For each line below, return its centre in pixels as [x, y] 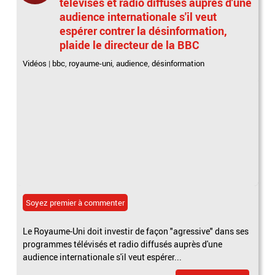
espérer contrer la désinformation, [144, 30]
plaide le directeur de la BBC [130, 45]
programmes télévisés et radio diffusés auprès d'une [123, 244]
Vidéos [35, 63]
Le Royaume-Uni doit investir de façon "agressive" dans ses [136, 231]
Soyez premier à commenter [76, 202]
